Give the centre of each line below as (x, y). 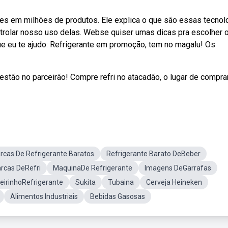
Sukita (85, 182)
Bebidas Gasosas (118, 196)
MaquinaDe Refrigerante (93, 168)
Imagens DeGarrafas (178, 168)
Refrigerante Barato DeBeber (153, 154)
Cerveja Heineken (174, 182)
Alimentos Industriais (44, 196)
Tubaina (121, 182)
